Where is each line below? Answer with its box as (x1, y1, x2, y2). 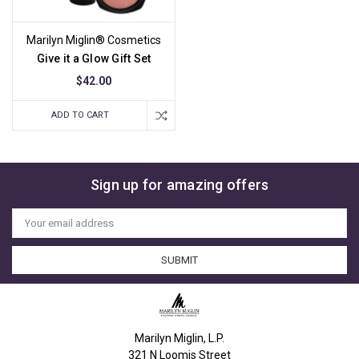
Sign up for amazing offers (90, 175, 269, 193)
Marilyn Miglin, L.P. (135, 331, 224, 345)
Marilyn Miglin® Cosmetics (26, 33, 161, 46)
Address (12, 221, 52, 234)
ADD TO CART (50, 109, 109, 120)
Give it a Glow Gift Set (36, 51, 151, 65)
